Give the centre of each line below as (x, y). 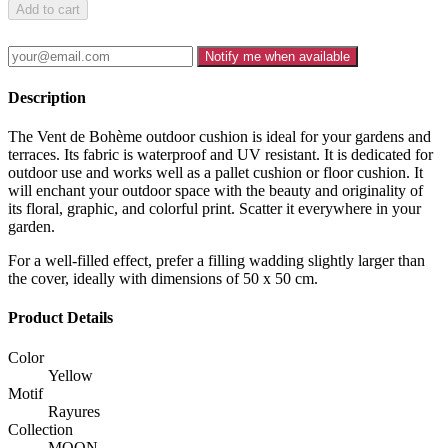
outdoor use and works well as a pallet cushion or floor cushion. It (215, 172)
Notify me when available (277, 57)
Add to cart (48, 10)
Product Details (60, 318)
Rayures (74, 411)
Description (47, 97)
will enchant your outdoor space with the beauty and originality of (215, 190)
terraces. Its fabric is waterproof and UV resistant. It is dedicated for (220, 154)
